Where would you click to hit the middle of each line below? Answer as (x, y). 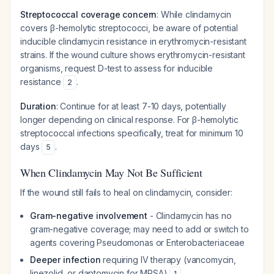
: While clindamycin (194, 14)
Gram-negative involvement (89, 216)
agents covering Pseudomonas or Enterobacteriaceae (138, 243)
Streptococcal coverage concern (89, 14)
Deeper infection (65, 260)
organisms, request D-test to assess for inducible (117, 68)
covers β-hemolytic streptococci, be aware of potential (129, 28)
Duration (38, 106)
